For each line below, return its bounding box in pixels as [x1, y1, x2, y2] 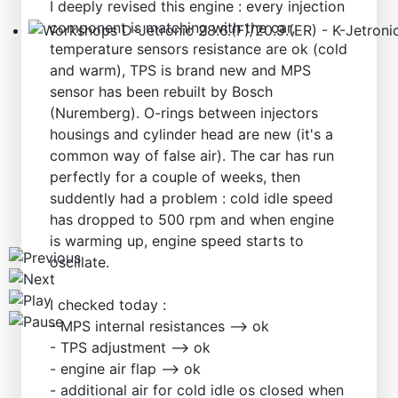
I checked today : [50, 296, 166, 314]
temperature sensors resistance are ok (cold [50, 40, 347, 59]
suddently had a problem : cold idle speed [50, 189, 333, 208]
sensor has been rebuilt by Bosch [50, 83, 273, 101]
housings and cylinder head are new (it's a [50, 125, 333, 144]
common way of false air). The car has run [50, 147, 334, 165]
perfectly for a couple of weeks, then [50, 168, 300, 187]
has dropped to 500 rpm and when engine [50, 211, 334, 229]
